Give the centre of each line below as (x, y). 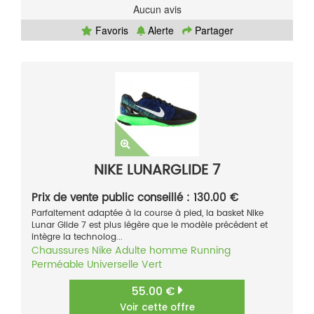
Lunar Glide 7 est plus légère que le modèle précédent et (150, 226)
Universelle (113, 265)
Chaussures (60, 251)
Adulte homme (151, 251)
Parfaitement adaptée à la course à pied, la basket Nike (148, 214)
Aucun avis (157, 9)
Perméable (58, 265)
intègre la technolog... (77, 238)
